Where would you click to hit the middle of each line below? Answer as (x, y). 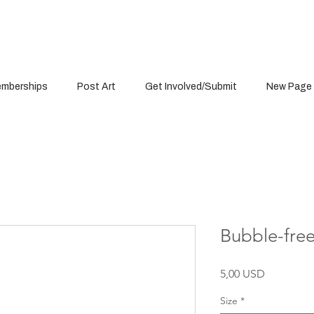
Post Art (96, 87)
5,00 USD (243, 274)
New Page (289, 87)
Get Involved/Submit (191, 87)
